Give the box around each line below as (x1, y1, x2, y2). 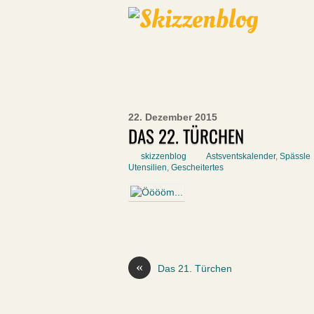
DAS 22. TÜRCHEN (128, 123, 244, 149)
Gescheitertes (171, 163, 224, 172)
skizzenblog (141, 151, 186, 161)
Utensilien (128, 163, 167, 172)
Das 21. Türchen (158, 264, 232, 275)
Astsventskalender (206, 151, 275, 161)
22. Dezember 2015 (128, 112, 217, 123)
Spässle (280, 151, 310, 161)
